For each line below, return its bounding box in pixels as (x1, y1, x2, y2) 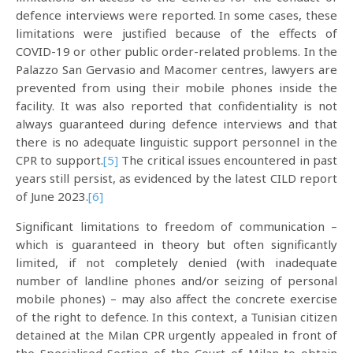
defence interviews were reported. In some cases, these (16, 7, 337, 23)
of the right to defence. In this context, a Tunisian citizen (16, 309, 337, 325)
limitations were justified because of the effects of (16, 25, 337, 41)
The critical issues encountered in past (117, 152, 337, 168)
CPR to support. (16, 152, 103, 168)
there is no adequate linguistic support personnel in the (16, 134, 337, 150)
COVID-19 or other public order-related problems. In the (16, 43, 337, 59)
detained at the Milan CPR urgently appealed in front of (16, 327, 337, 343)
